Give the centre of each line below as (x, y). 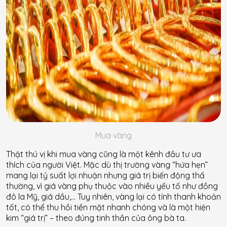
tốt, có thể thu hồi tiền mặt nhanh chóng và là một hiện (108, 207)
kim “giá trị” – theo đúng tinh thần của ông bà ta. (96, 218)
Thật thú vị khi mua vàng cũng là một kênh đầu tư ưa (104, 154)
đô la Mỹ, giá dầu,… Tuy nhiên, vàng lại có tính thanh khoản (113, 196)
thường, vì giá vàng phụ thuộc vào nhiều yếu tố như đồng (112, 186)
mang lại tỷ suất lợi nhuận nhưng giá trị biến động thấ (105, 175)
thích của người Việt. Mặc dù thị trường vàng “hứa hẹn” (107, 164)
